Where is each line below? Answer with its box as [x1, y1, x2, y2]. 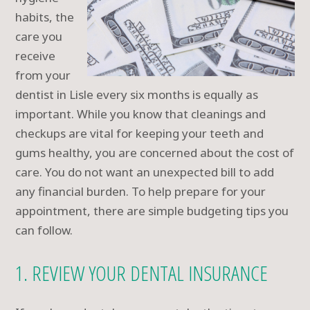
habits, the [15, 9, 75, 25]
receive [15, 48, 56, 64]
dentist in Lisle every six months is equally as [15, 86, 259, 102]
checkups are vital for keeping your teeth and [15, 125, 264, 141]
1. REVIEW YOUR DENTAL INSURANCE [15, 259, 268, 287]
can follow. [15, 222, 73, 238]
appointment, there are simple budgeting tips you [15, 203, 289, 219]
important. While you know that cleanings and [15, 106, 266, 122]
